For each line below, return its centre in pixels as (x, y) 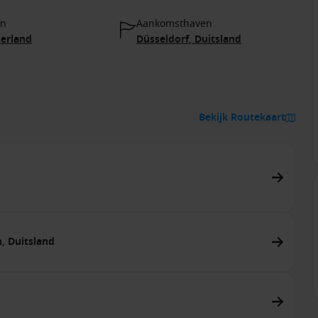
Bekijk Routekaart (242, 117)
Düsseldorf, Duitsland (189, 39)
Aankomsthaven (174, 23)
